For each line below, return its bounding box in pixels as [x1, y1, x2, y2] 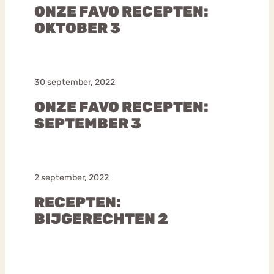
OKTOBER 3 [34, 19, 120, 37]
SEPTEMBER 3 [34, 114, 141, 132]
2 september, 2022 [34, 172, 109, 183]
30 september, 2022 [34, 76, 115, 87]
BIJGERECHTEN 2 [34, 210, 168, 228]
